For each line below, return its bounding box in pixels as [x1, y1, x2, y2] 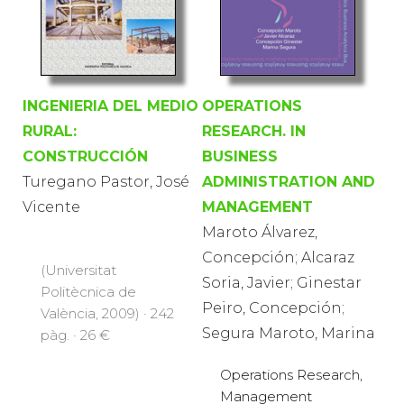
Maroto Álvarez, [202, 223, 317, 241]
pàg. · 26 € [41, 326, 110, 344]
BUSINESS [202, 147, 278, 165]
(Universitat [41, 261, 116, 279]
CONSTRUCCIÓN [23, 147, 148, 165]
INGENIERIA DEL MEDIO [23, 96, 198, 115]
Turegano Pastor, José [23, 172, 189, 190]
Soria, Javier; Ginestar [202, 273, 362, 291]
